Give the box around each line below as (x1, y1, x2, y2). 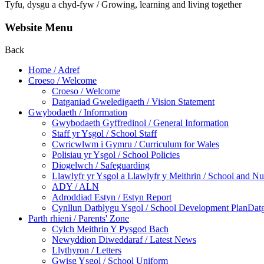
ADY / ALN (52, 181, 99, 192)
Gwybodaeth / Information (28, 107, 127, 118)
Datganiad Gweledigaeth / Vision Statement (52, 97, 214, 107)
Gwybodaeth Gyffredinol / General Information (52, 118, 229, 128)
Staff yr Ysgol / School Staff (52, 128, 157, 139)
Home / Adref (28, 65, 80, 75)
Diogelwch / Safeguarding (52, 160, 150, 171)
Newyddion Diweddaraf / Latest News (52, 235, 196, 245)
